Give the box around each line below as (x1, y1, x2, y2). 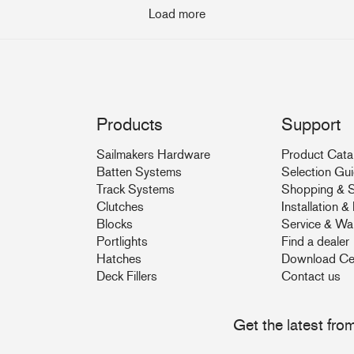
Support (281, 113, 341, 135)
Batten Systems (96, 164, 182, 179)
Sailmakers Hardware (96, 146, 210, 162)
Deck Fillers (96, 268, 157, 284)
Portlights (96, 233, 148, 249)
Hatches (96, 250, 141, 266)
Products (96, 113, 163, 135)
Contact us (281, 268, 341, 284)
